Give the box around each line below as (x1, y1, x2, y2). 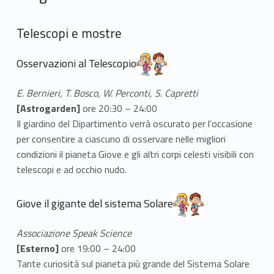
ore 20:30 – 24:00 (82, 100, 157, 116)
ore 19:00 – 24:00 (61, 241, 136, 256)
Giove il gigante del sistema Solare (16, 195, 173, 212)
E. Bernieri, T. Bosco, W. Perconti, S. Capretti (16, 85, 198, 100)
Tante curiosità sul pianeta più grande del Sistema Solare (16, 256, 250, 272)
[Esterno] (16, 241, 61, 256)
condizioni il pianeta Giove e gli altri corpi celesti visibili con (16, 146, 254, 161)
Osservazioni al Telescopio (16, 54, 136, 72)
